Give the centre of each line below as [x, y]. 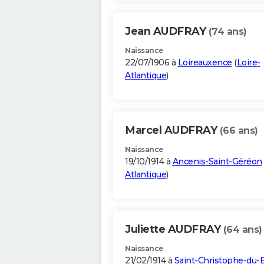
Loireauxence [205, 63]
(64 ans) [242, 230]
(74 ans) [227, 32]
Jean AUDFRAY [167, 32]
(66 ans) [239, 131]
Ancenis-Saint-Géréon [217, 162]
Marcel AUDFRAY [172, 131]
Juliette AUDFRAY [174, 230]
